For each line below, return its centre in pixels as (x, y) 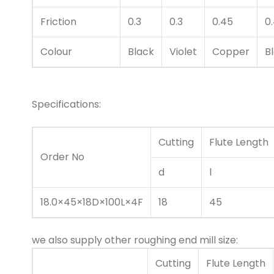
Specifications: (66, 105)
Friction (58, 22)
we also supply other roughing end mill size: (135, 240)
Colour (56, 52)
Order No (62, 157)
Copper (231, 52)
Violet (183, 52)
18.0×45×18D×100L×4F (92, 202)
